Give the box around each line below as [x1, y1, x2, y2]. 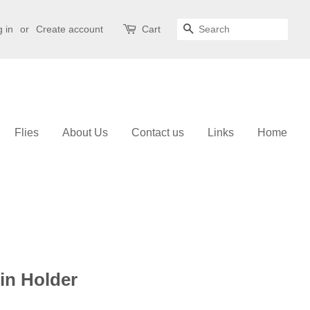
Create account [36, 24, 103, 35]
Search [194, 24, 229, 35]
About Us [62, 127, 108, 138]
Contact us [131, 127, 184, 138]
